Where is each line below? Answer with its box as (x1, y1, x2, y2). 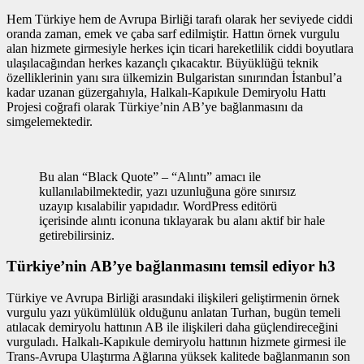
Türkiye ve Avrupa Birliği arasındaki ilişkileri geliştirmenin (6, 291, 310, 305)
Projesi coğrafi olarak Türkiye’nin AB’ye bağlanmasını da (6, 99, 303, 114)
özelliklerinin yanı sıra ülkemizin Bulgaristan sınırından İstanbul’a (6, 70, 342, 84)
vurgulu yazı (6, 305, 71, 320)
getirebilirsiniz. (39, 227, 115, 242)
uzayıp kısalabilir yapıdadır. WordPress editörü (39, 198, 277, 213)
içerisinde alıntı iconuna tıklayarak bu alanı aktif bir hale (39, 213, 325, 227)
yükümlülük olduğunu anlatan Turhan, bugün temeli (71, 305, 340, 320)
